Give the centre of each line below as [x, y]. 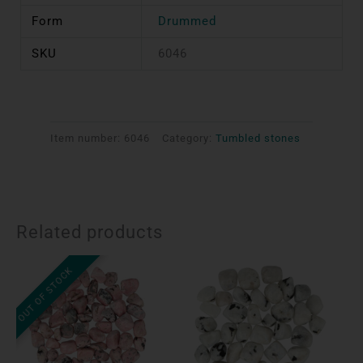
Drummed [187, 21]
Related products [90, 233]
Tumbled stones [258, 138]
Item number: [87, 138]
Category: [187, 138]
